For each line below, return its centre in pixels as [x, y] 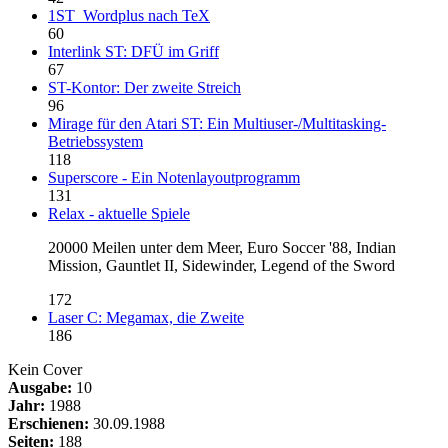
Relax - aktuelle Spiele [119, 213]
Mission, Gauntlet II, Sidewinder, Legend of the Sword [221, 265]
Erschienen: [48, 423]
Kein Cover [45, 369]
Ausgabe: [40, 387]
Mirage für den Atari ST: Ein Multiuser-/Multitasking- [217, 123]
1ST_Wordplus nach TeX [129, 15]
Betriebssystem [95, 141]
